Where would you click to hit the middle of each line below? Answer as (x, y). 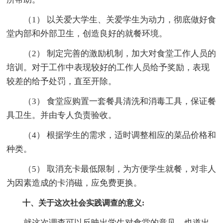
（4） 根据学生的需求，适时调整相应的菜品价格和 (111, 135)
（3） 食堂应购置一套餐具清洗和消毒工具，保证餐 (111, 101)
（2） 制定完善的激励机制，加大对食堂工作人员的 (111, 53)
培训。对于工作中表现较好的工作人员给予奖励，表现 (108, 67)
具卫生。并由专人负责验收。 (62, 115)
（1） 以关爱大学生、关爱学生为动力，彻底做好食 (111, 19)
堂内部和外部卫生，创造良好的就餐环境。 (87, 33)
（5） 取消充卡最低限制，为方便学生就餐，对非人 (111, 169)
